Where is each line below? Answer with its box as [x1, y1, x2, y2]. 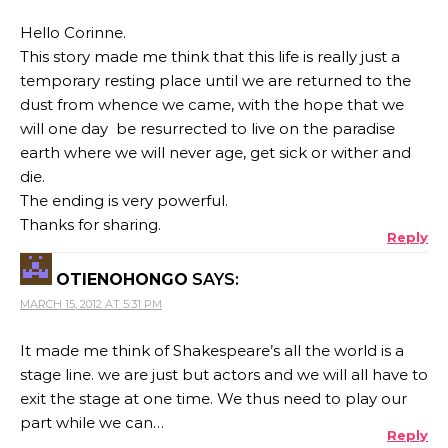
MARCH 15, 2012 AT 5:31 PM [20, 296, 162, 311]
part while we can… [20, 412, 164, 432]
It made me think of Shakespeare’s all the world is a [20, 340, 404, 360]
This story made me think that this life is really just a [20, 46, 400, 66]
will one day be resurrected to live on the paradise [20, 118, 395, 138]
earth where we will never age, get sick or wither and [20, 142, 411, 162]
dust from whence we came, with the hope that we [20, 94, 404, 114]
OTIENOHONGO [56, 269, 188, 289]
